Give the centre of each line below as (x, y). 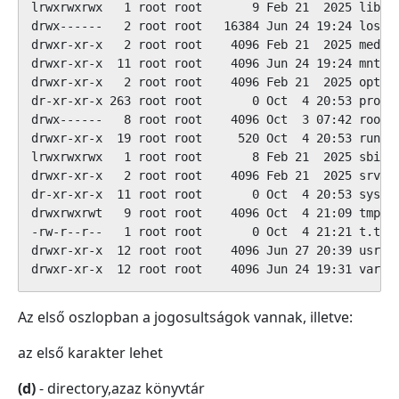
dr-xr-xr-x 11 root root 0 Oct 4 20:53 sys (206, 194)
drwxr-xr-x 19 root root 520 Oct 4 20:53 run (206, 138)
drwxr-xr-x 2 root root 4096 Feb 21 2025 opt (206, 82)
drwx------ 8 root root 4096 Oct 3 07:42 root (209, 119)
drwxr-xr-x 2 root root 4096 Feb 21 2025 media (213, 45)
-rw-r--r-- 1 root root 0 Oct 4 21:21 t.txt (213, 232)
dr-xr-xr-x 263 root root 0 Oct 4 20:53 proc (209, 101)
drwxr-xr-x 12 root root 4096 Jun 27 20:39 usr (206, 250)
